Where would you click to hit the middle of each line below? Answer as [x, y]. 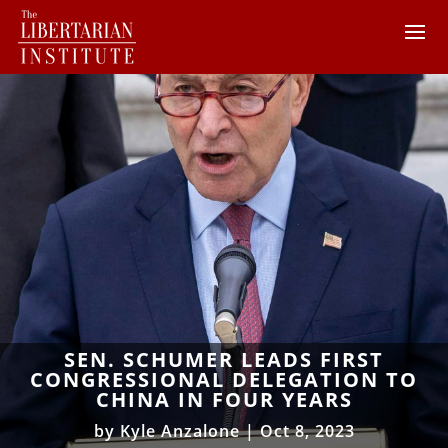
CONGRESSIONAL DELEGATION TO [224, 379]
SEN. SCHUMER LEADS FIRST [224, 359]
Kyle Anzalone [179, 430]
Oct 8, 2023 [307, 430]
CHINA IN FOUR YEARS [224, 399]
